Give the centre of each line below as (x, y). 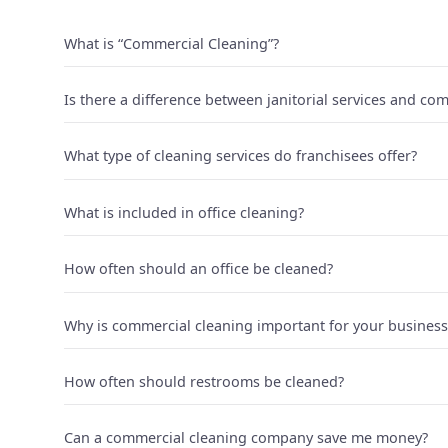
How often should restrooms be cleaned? (204, 381)
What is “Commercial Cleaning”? (171, 43)
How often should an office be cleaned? (198, 269)
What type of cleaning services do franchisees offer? (240, 156)
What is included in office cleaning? (184, 212)
